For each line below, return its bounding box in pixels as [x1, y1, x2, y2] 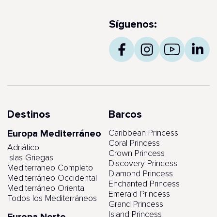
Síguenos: [109, 18, 157, 31]
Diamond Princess [108, 170, 173, 178]
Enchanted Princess [108, 180, 180, 188]
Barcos [108, 108, 142, 121]
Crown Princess [108, 149, 165, 158]
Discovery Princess [108, 159, 177, 168]
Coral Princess [108, 139, 160, 148]
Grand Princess [108, 200, 163, 209]
